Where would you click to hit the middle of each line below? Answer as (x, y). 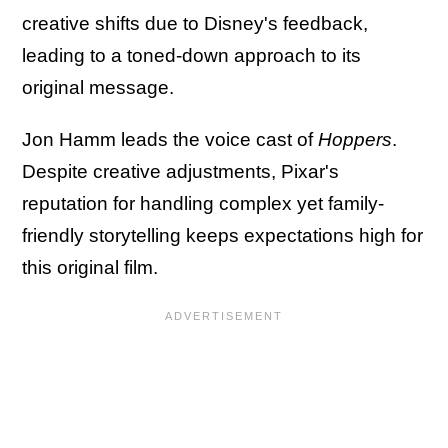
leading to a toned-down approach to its (191, 56)
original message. (100, 88)
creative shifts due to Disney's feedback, (195, 24)
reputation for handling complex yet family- (203, 204)
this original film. (90, 268)
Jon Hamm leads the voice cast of (170, 140)
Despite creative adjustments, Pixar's (180, 172)
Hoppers (355, 140)
